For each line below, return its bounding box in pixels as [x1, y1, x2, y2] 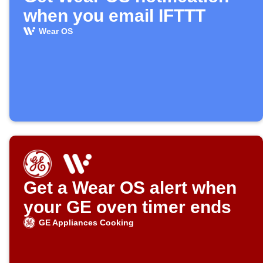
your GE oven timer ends [23, 197, 231, 217]
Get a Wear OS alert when [23, 178, 237, 198]
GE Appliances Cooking [38, 218, 134, 228]
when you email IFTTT [23, 6, 205, 26]
